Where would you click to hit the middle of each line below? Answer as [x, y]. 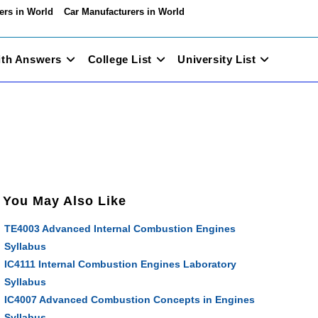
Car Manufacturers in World [124, 12]
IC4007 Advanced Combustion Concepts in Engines [130, 300]
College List [120, 59]
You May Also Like [65, 201]
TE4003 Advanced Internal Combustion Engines [120, 229]
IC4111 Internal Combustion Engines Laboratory [120, 264]
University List [217, 59]
